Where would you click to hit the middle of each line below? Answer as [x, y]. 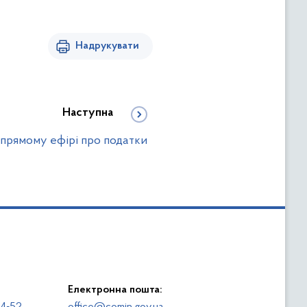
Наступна [88, 113]
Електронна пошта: [115, 290]
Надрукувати [107, 46]
